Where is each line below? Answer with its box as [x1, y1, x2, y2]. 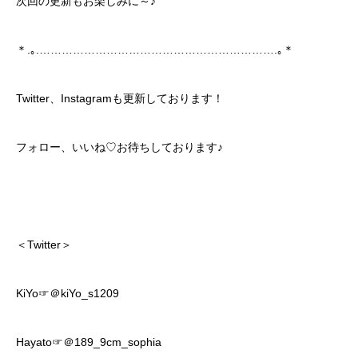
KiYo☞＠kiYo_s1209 [16, 287, 119, 300]
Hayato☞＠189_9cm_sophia [16, 336, 161, 348]
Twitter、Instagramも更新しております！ [16, 92, 224, 105]
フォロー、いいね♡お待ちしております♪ [16, 141, 223, 153]
